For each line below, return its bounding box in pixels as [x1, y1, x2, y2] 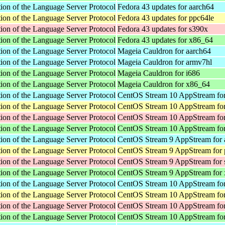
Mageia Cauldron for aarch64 [118, 46, 211, 55]
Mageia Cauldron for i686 [118, 68, 200, 77]
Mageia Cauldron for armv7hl [118, 57, 212, 66]
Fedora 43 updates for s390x [118, 24, 208, 33]
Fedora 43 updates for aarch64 [118, 2, 214, 11]
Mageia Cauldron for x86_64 [118, 79, 210, 88]
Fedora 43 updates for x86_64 [118, 35, 213, 44]
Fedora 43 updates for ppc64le [118, 13, 214, 22]
